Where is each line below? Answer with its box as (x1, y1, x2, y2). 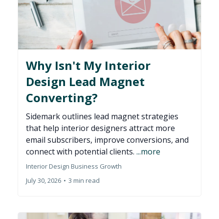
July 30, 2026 (26, 176, 61, 185)
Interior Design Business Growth (26, 162, 122, 171)
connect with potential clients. (26, 146, 136, 157)
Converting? (26, 89, 98, 106)
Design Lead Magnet (26, 73, 145, 90)
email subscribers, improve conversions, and (26, 134, 189, 146)
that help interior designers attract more (26, 123, 175, 134)
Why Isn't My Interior (26, 57, 151, 74)
